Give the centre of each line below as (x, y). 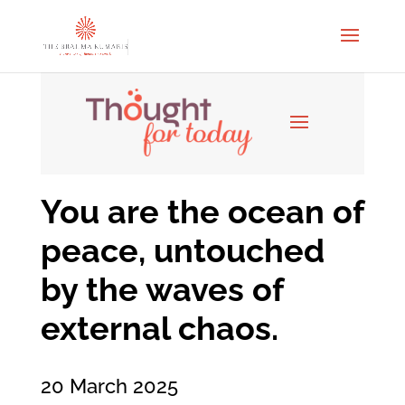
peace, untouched (182, 250)
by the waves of (161, 289)
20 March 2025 (109, 386)
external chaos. (159, 328)
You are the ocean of (202, 211)
